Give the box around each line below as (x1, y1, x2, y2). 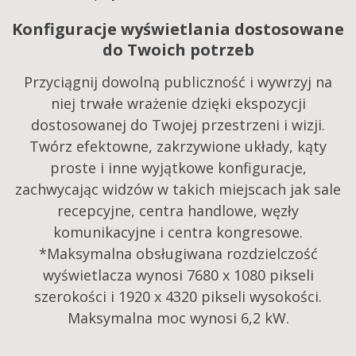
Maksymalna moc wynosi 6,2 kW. (67, 308, 289, 328)
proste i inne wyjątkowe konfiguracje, (49, 158, 307, 178)
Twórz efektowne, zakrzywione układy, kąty (29, 137, 327, 157)
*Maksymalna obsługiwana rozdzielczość (38, 244, 318, 264)
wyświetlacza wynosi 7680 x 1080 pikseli (42, 265, 314, 285)
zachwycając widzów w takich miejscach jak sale (15, 180, 341, 199)
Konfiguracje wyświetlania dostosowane (12, 18, 344, 41)
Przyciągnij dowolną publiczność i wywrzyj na (24, 72, 332, 92)
